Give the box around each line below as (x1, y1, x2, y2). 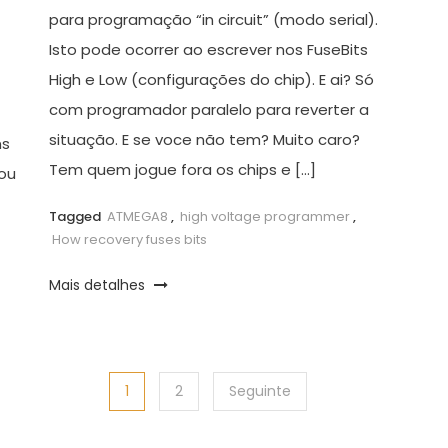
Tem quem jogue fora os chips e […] (48, 158, 316, 180)
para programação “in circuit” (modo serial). (48, 8, 378, 30)
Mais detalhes (48, 274, 149, 295)
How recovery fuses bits (51, 229, 207, 249)
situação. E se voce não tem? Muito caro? (48, 128, 360, 150)
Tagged (48, 206, 104, 226)
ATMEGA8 (106, 206, 168, 226)
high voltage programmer (179, 206, 350, 226)
